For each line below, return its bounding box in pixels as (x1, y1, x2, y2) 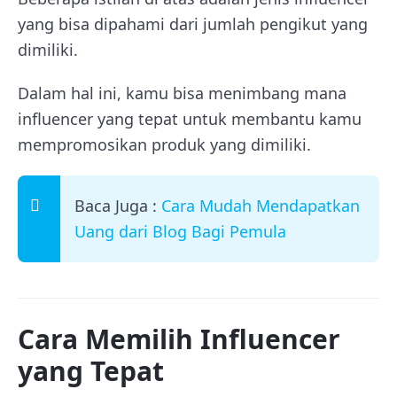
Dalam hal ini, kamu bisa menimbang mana (18, 82, 346, 104)
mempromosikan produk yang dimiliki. (18, 134, 311, 155)
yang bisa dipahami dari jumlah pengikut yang (18, 13, 368, 35)
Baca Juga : (74, 195, 161, 216)
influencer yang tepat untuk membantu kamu (18, 108, 362, 129)
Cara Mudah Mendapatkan (161, 195, 360, 216)
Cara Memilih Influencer (18, 321, 340, 357)
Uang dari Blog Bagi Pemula (74, 221, 286, 242)
